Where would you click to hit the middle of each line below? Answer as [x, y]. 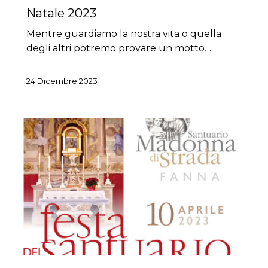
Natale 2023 [61, 13]
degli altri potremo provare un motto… [119, 48]
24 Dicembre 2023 [62, 80]
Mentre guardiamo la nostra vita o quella [124, 33]
